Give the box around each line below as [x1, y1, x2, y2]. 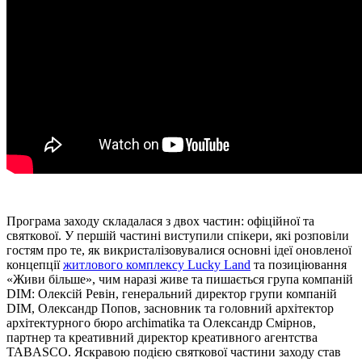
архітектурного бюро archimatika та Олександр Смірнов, [6, 315, 316, 330]
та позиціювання [250, 257, 347, 271]
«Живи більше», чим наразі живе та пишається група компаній [6, 271, 353, 286]
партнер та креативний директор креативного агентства [6, 330, 318, 344]
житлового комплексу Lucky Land [63, 257, 250, 271]
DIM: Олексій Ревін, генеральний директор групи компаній [6, 286, 337, 301]
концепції [6, 257, 63, 271]
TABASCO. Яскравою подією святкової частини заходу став [6, 344, 341, 359]
